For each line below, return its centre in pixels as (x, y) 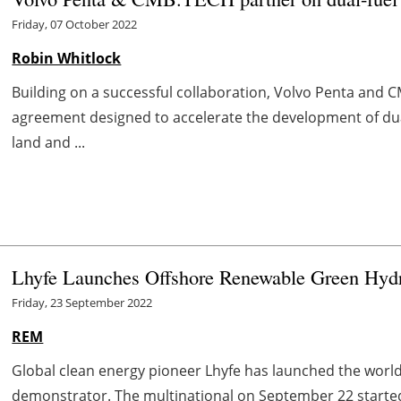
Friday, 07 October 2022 (75, 24)
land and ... (49, 142)
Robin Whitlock (67, 58)
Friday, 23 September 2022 (82, 303)
